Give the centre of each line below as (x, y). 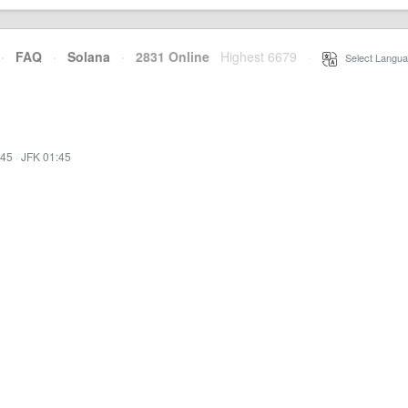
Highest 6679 (259, 56)
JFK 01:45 (46, 156)
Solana (89, 56)
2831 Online (167, 56)
